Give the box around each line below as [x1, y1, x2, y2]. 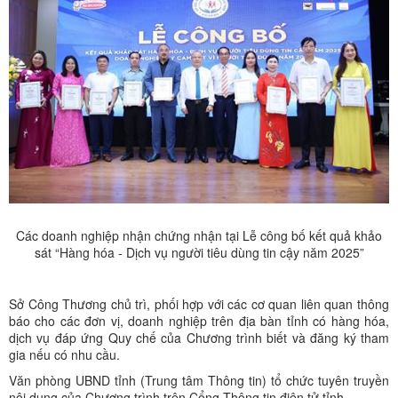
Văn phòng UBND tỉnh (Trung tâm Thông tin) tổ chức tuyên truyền [9, 370, 389, 389]
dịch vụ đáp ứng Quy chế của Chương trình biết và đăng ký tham [9, 328, 389, 346]
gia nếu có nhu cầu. [9, 345, 120, 363]
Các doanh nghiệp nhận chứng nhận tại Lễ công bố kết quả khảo [16, 226, 382, 244]
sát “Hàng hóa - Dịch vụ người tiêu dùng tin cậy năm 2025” [34, 243, 364, 261]
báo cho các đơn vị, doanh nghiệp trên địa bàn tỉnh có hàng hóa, [9, 311, 389, 330]
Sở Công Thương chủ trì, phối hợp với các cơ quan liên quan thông [9, 294, 389, 313]
